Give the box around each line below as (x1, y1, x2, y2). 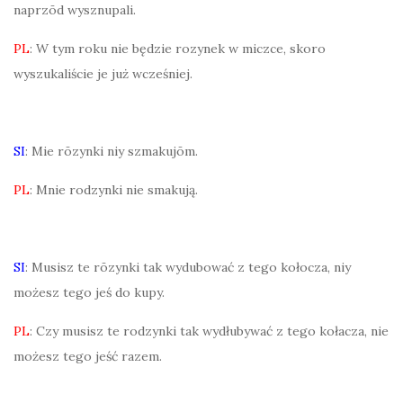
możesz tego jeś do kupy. (13, 284, 165, 300)
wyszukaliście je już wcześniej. (13, 66, 193, 82)
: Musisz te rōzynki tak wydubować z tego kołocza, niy (25, 259, 351, 275)
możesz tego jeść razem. (13, 348, 162, 364)
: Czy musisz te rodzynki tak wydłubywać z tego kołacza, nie (30, 323, 389, 339)
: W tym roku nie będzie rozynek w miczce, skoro (30, 40, 326, 57)
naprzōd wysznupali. (13, 2, 136, 18)
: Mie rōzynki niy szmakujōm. (25, 143, 198, 159)
